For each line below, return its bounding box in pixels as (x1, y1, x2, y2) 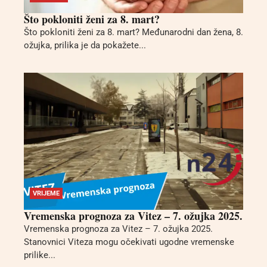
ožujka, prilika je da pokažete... (24, 39, 146, 51)
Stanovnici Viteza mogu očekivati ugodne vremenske (24, 237, 234, 248)
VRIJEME (33, 190, 60, 198)
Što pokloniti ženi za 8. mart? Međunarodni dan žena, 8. (24, 26, 243, 38)
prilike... (24, 250, 55, 261)
